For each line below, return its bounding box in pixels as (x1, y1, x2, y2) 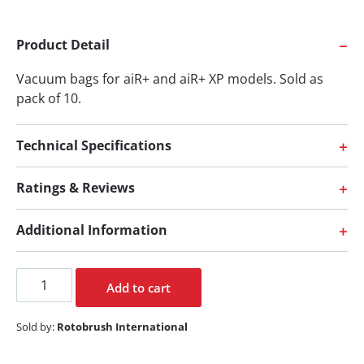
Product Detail (16, 36, 110, 54)
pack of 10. (16, 89, 81, 108)
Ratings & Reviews (16, 179, 135, 197)
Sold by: (16, 319, 54, 335)
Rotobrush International (54, 319, 188, 335)
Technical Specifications (16, 136, 171, 155)
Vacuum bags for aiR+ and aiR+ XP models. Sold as (16, 70, 323, 89)
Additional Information (16, 221, 167, 240)
